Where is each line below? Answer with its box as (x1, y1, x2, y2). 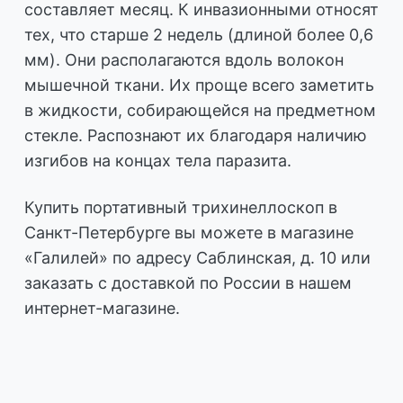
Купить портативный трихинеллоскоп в (24, 197, 337, 217)
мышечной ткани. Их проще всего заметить (24, 75, 374, 94)
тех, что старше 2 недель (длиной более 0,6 (24, 24, 373, 44)
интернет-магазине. (24, 298, 180, 318)
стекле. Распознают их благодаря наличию (24, 125, 367, 145)
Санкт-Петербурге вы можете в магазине (24, 222, 354, 242)
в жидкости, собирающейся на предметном (24, 100, 376, 120)
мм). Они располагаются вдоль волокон (24, 49, 344, 69)
